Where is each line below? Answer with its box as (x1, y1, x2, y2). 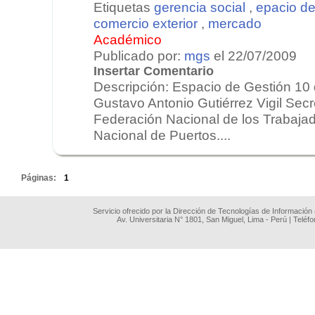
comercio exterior (94, 15, 198, 31)
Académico (94, 31, 162, 47)
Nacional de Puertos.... (94, 127, 231, 143)
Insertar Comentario (94, 63, 214, 78)
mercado (208, 15, 262, 31)
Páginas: (21, 172, 58, 183)
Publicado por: (94, 47, 184, 63)
